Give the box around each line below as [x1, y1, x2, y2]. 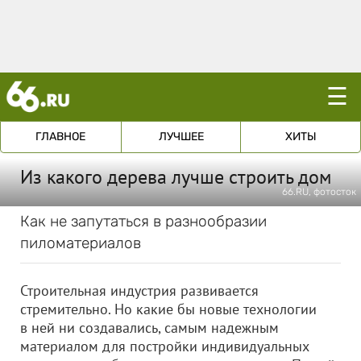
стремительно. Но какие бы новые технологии [20, 300, 317, 318]
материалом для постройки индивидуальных [20, 337, 309, 355]
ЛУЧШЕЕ [158, 130, 204, 143]
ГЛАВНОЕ [35, 130, 86, 143]
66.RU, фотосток [282, 186, 356, 197]
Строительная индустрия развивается [20, 281, 259, 300]
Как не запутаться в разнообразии [20, 212, 267, 230]
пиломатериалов [20, 234, 141, 252]
